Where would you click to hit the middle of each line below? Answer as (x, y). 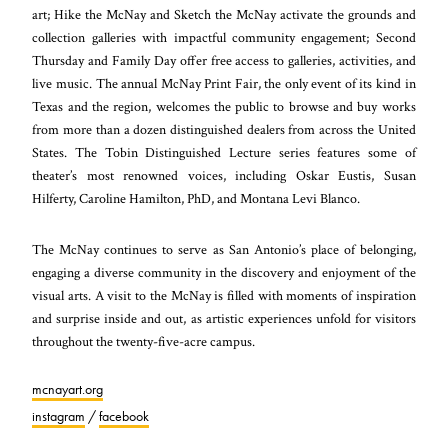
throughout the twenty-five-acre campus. (144, 341)
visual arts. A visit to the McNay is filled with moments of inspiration (224, 295)
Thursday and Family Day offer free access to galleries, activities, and (224, 60)
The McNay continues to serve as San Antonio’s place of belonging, (224, 249)
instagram (59, 415)
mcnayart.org (68, 388)
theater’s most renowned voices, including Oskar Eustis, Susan (224, 175)
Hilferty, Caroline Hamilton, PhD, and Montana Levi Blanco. (196, 198)
